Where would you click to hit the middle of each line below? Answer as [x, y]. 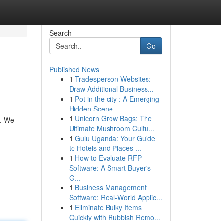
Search [60, 33]
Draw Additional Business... [111, 89]
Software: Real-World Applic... [115, 197]
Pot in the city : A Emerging [117, 99]
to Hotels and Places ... [105, 148]
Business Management [110, 187]
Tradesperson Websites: [113, 79]
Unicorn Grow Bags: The [113, 118]
